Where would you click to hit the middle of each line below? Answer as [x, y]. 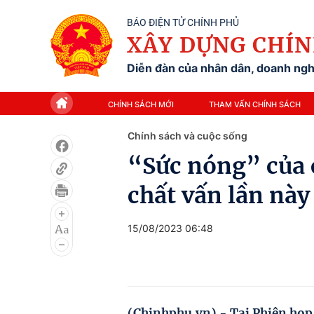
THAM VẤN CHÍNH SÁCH [254, 104]
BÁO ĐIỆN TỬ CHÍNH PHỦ [183, 22]
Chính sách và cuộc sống [187, 136]
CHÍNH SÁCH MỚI [141, 104]
